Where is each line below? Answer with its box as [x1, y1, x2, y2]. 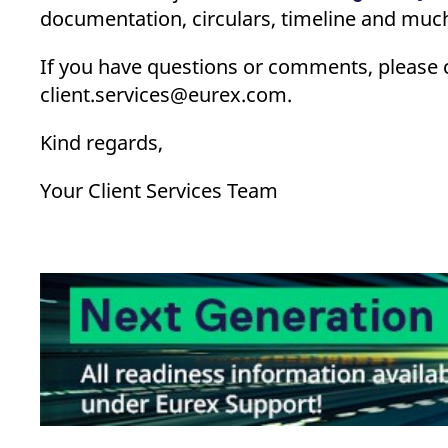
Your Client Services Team [40, 177, 278, 204]
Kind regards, [40, 129, 163, 156]
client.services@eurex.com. [40, 81, 292, 108]
